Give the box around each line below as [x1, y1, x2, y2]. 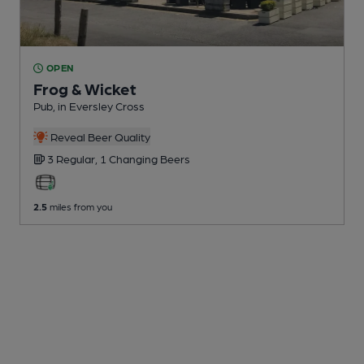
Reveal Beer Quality [47, 130, 150, 144]
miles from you [47, 201, 112, 213]
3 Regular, [47, 152, 100, 166]
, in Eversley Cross [53, 99, 145, 113]
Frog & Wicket [33, 79, 136, 99]
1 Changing [100, 152, 160, 166]
